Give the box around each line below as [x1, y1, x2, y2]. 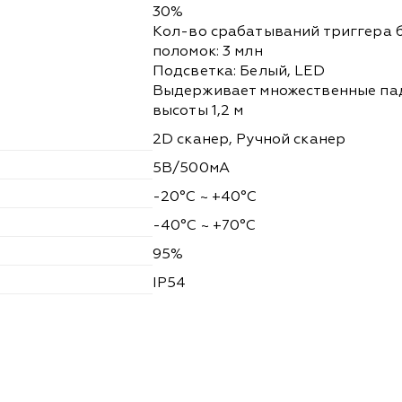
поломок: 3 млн [152, 44, 263, 59]
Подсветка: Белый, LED [152, 64, 325, 79]
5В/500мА [152, 161, 230, 176]
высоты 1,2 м [152, 103, 244, 118]
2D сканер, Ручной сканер [152, 132, 346, 147]
